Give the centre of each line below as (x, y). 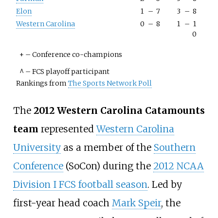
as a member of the (107, 147)
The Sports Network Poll (110, 83)
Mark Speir (136, 203)
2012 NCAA (178, 166)
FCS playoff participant (70, 72)
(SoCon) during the (108, 166)
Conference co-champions (77, 55)
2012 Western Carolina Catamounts (119, 110)
